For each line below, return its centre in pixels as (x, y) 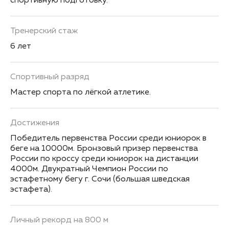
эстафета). (31, 190)
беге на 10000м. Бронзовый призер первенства (104, 149)
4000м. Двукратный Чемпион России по (89, 169)
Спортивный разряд (50, 77)
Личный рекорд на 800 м (59, 220)
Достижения (35, 123)
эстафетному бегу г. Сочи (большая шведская (100, 179)
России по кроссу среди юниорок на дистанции (104, 159)
